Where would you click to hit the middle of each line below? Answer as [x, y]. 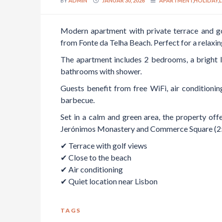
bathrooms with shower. [101, 71]
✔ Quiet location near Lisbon [109, 181]
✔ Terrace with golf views [104, 145]
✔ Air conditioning [92, 169]
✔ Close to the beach [96, 157]
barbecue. [78, 100]
